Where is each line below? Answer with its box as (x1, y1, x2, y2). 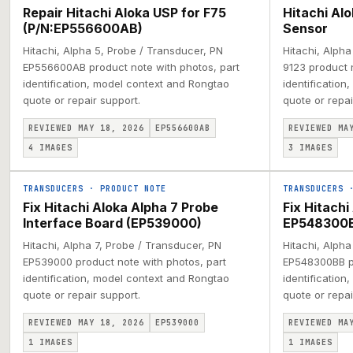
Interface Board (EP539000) (23, 215, 202, 231)
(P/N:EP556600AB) (23, 20, 143, 36)
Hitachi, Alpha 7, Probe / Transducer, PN (23, 239, 221, 251)
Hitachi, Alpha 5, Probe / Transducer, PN (23, 44, 223, 57)
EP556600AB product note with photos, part (23, 61, 240, 73)
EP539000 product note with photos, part (23, 255, 226, 268)
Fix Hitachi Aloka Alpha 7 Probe (23, 199, 218, 215)
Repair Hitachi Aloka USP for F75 (23, 5, 226, 20)
